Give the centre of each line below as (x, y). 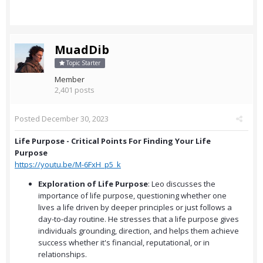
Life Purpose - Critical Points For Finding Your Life (113, 141)
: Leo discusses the (182, 184)
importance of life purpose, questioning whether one (132, 196)
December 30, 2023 (75, 119)
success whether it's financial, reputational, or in (124, 243)
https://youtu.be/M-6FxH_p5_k (68, 165)
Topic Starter (82, 63)
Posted (28, 119)
